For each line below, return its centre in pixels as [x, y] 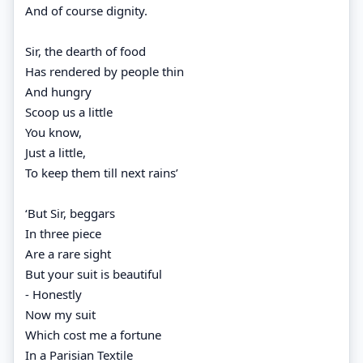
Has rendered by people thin [105, 71]
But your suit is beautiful [94, 273]
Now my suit [60, 314]
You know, [53, 132]
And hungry [58, 91]
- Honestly [53, 294]
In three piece [63, 233]
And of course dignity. [86, 10]
